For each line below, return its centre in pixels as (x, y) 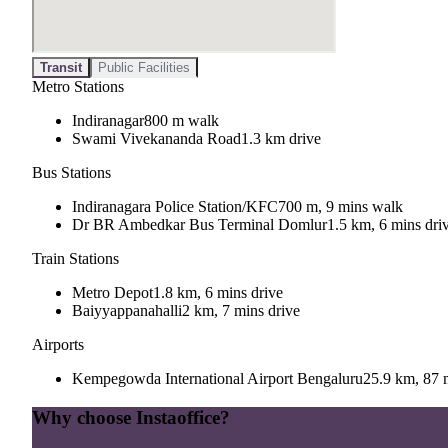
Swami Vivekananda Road (156, 139)
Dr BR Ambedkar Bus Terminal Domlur (199, 225)
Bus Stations (71, 173)
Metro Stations (78, 87)
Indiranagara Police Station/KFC (175, 207)
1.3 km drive (281, 139)
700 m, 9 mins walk (340, 207)
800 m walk (181, 121)
